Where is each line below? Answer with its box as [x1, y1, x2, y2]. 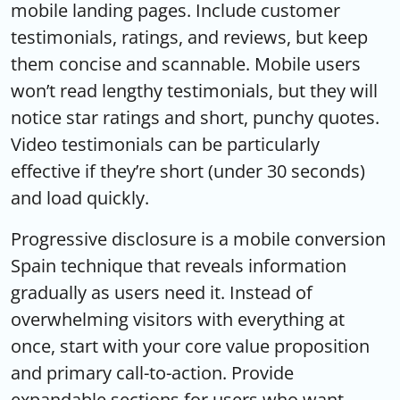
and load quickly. [11, 185, 149, 210]
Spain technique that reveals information [11, 253, 346, 278]
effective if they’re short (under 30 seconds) [11, 158, 365, 183]
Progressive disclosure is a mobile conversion [11, 226, 386, 251]
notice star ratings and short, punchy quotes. [11, 104, 379, 129]
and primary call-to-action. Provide [11, 360, 294, 385]
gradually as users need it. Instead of [11, 279, 312, 304]
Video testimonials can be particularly [11, 131, 320, 156]
